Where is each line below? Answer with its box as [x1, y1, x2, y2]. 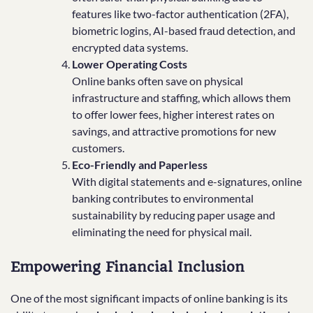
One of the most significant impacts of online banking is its [10, 291, 288, 305]
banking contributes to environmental [72, 191, 254, 205]
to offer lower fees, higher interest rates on [72, 108, 275, 122]
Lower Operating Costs [72, 57, 187, 71]
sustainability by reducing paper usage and [72, 208, 275, 222]
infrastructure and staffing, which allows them [72, 91, 291, 105]
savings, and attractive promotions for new [72, 124, 276, 138]
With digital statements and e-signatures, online [72, 175, 302, 189]
